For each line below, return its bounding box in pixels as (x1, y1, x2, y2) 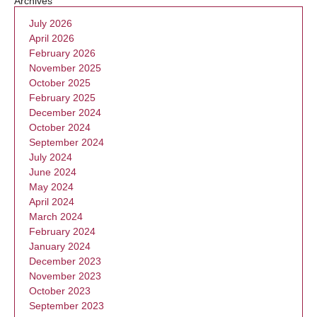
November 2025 (29, 62, 101, 74)
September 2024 (29, 137, 104, 148)
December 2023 (29, 255, 101, 267)
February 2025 (29, 92, 96, 103)
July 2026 (29, 18, 72, 29)
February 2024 (29, 226, 96, 237)
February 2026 (29, 47, 96, 59)
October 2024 (29, 122, 91, 133)
